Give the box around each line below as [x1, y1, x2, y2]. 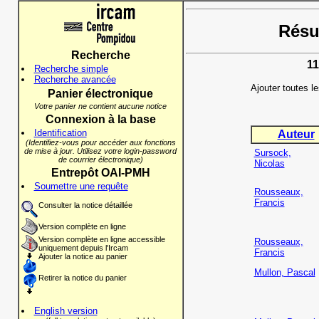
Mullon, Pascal [253, 267, 315, 278]
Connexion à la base [45, 113, 156, 125]
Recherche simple [33, 63, 108, 74]
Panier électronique [48, 88, 153, 100]
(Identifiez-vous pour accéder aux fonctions [25, 138, 176, 147]
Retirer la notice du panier [38, 273, 127, 282]
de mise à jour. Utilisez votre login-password [24, 147, 177, 155]
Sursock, [253, 147, 291, 159]
